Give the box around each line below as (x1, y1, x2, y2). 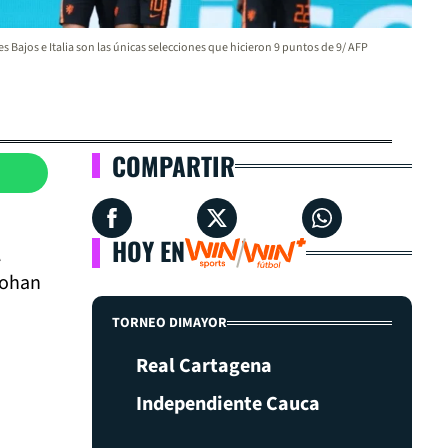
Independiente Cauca (136, 390, 320, 418)
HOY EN (112, 232, 185, 269)
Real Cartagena (136, 352, 272, 380)
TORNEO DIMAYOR (112, 313, 227, 333)
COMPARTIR (112, 147, 235, 184)
